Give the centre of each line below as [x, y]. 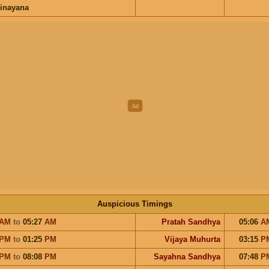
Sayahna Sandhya [187, 256]
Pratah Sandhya [191, 222]
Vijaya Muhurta [192, 239]
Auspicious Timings [134, 204]
